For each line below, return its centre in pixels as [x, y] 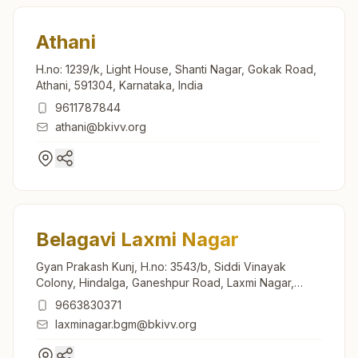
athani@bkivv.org [101, 126]
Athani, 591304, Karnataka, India [119, 85]
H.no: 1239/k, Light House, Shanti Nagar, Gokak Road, [176, 69]
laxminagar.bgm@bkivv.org [126, 324]
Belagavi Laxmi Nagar [137, 239]
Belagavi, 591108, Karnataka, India [125, 298]
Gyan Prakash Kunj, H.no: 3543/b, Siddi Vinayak [161, 266]
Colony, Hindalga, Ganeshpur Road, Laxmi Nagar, [165, 282]
